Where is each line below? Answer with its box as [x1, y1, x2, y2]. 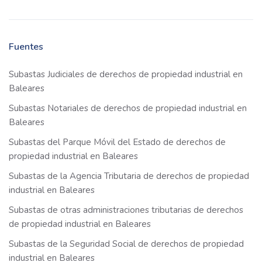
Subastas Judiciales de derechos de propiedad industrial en [9, 68, 243, 81]
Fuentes [9, 40, 43, 54]
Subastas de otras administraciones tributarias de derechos [9, 204, 243, 216]
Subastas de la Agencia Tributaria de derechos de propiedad [9, 170, 249, 182]
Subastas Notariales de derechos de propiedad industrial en [9, 102, 247, 115]
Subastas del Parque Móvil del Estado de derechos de [9, 136, 226, 149]
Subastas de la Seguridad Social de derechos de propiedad [9, 238, 244, 250]
